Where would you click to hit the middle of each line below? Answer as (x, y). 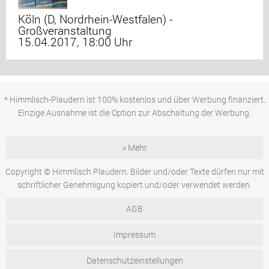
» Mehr (134, 147)
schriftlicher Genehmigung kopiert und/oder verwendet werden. (134, 185)
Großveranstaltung (65, 30)
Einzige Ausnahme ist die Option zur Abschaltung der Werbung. (134, 113)
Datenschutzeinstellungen (134, 260)
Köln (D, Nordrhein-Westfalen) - (95, 19)
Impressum (134, 234)
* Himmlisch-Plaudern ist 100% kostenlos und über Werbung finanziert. (134, 99)
